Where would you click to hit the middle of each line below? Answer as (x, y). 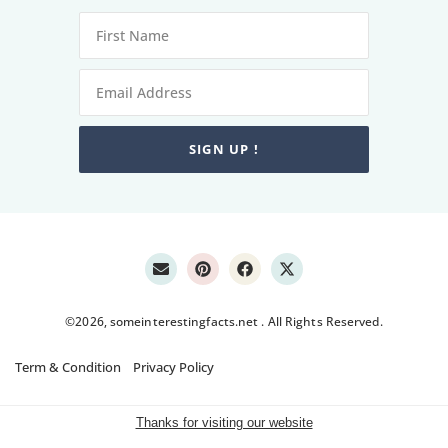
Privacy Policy (173, 367)
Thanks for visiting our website (224, 423)
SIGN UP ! (224, 149)
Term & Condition (68, 367)
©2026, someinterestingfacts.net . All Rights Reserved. (224, 322)
